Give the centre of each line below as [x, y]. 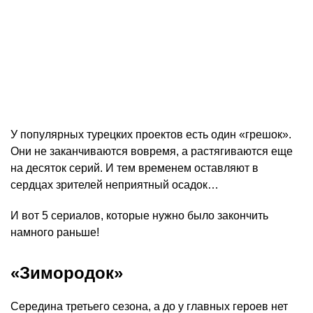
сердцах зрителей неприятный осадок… [115, 185]
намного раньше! [55, 233]
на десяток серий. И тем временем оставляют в [134, 168]
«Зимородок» [67, 273]
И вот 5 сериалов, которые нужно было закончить [139, 216]
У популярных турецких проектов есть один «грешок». [151, 135]
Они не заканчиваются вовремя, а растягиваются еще [152, 152]
